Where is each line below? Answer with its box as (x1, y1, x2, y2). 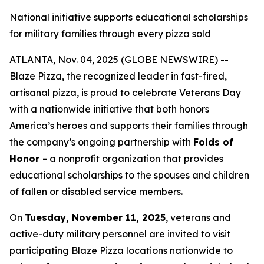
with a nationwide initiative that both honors (9, 103, 209, 115)
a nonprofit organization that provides (47, 153, 223, 164)
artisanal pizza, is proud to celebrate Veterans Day (9, 87, 241, 98)
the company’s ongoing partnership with (9, 136, 193, 148)
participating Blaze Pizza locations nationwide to (9, 245, 233, 256)
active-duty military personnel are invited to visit (9, 228, 230, 240)
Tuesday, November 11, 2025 (25, 212, 166, 223)
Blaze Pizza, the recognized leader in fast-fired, (9, 70, 227, 82)
